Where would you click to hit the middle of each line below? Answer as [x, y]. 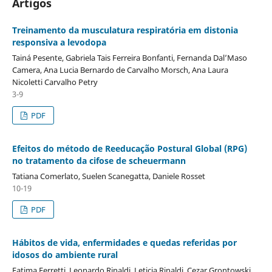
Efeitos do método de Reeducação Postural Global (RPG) [129, 148]
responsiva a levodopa [59, 42]
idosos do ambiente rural [65, 254]
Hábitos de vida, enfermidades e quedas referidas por [124, 242]
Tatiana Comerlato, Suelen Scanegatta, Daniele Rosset [108, 176]
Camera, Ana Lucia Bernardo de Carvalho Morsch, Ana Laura [120, 70]
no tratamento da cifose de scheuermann [99, 160]
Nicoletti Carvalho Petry [55, 82]
